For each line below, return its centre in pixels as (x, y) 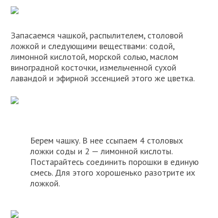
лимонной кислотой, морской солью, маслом (95, 57)
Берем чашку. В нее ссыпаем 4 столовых (107, 140)
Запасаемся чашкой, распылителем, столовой (97, 35)
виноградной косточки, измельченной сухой (94, 67)
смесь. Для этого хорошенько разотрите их (113, 172)
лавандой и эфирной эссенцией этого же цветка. (103, 78)
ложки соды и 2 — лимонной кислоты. (101, 151)
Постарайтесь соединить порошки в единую (115, 162)
